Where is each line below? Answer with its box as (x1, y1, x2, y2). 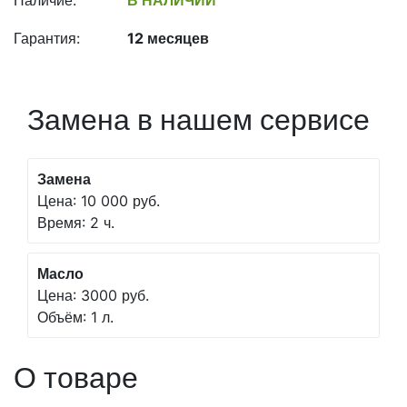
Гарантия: (14, 29, 80, 47)
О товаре (14, 360, 138, 395)
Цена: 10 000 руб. (37, 192, 160, 210)
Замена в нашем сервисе (27, 102, 370, 137)
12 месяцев (127, 29, 209, 47)
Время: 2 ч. (37, 213, 114, 232)
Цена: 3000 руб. (37, 286, 149, 304)
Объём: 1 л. (37, 308, 114, 326)
